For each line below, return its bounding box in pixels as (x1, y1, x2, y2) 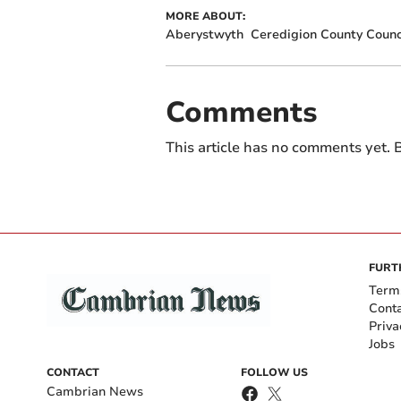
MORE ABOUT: (165, 8, 245, 23)
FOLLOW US (241, 364, 308, 380)
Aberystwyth (165, 25, 243, 43)
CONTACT (47, 364, 99, 380)
